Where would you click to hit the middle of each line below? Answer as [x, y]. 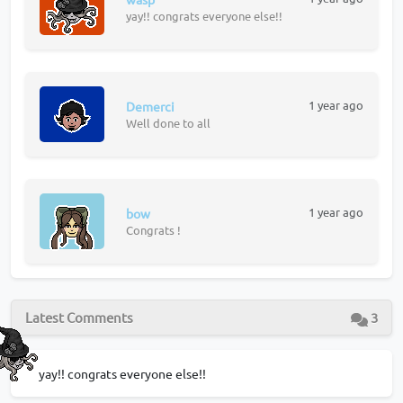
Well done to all [168, 123]
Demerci [150, 107]
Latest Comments [79, 318]
